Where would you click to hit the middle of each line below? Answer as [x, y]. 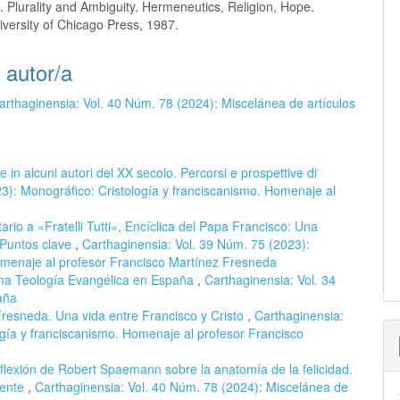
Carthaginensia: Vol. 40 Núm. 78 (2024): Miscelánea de [192, 386]
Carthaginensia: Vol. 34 [270, 279]
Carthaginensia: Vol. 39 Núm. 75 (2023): [196, 243]
